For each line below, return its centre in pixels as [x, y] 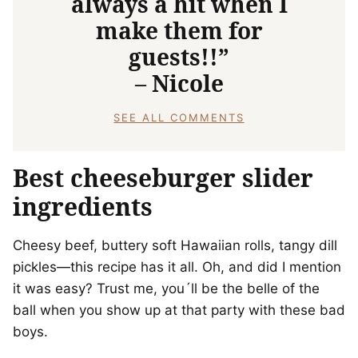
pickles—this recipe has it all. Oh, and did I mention [177, 267]
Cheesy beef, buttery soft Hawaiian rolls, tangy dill [175, 246]
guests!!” [179, 57]
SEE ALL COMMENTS [179, 118]
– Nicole [179, 84]
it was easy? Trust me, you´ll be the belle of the [166, 289]
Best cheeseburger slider [163, 178]
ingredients [86, 207]
